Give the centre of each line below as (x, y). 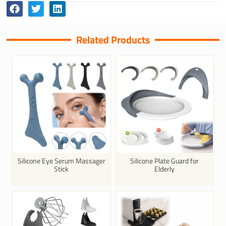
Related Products (113, 39)
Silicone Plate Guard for (165, 160)
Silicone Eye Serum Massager (61, 160)
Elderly (165, 168)
